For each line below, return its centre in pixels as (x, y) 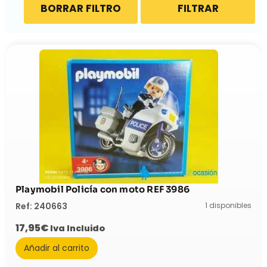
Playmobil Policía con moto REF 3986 (103, 190)
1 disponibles (228, 206)
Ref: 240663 (41, 207)
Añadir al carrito (57, 248)
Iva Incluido (77, 229)
